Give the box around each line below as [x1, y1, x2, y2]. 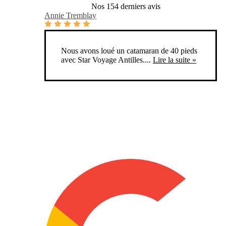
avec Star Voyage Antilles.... [61, 55, 151, 65]
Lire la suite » [153, 55, 196, 65]
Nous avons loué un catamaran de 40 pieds [61, 46, 197, 55]
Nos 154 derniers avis [91, 2, 160, 11]
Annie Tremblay [44, 11, 96, 20]
